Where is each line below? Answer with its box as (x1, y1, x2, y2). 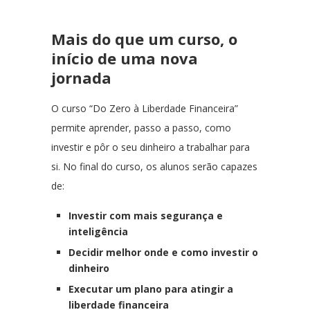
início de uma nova (51, 48, 198, 69)
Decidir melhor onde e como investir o (69, 246, 258, 259)
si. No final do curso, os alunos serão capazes (51, 160, 257, 173)
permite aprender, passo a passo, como (51, 121, 231, 134)
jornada (51, 67, 111, 88)
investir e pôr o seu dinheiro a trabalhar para (51, 140, 250, 154)
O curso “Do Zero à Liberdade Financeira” (51, 102, 238, 115)
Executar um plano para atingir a (69, 282, 233, 295)
